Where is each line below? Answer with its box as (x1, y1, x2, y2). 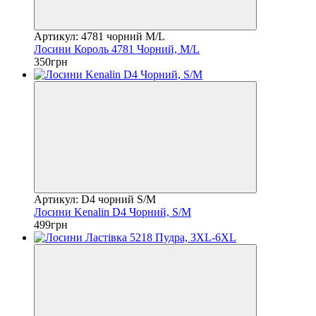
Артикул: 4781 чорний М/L (34, 30, 165, 42)
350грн (34, 55, 68, 68)
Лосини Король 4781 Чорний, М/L (34, 42, 200, 55)
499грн (34, 218, 68, 231)
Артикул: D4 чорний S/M (34, 193, 156, 205)
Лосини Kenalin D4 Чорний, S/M (34, 205, 191, 218)
